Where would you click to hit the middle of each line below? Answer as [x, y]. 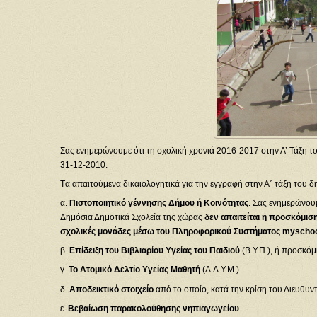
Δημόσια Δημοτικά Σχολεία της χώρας [132, 218]
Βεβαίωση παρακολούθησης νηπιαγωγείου [153, 308]
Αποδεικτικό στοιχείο [112, 289]
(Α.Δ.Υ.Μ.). [221, 270]
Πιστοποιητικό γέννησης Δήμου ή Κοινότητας [158, 203]
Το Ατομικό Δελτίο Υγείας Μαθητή [135, 270]
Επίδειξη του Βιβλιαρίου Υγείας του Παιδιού [155, 251]
